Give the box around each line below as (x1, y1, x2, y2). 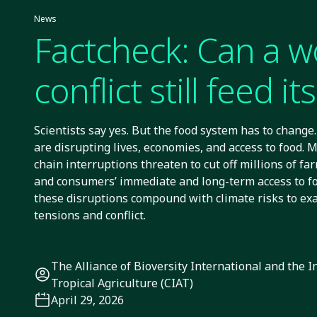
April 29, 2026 (51, 292, 124, 308)
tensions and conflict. (34, 207, 146, 223)
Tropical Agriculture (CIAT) (51, 275, 193, 291)
